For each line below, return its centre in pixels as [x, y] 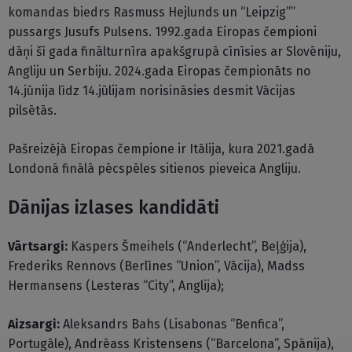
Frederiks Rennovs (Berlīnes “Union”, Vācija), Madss [156, 266]
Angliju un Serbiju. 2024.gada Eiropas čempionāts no [159, 71]
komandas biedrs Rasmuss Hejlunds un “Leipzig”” [152, 13]
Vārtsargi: [38, 247]
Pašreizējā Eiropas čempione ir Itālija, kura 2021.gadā [161, 149]
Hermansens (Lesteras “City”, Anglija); [116, 286]
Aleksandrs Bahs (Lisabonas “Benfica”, [172, 324]
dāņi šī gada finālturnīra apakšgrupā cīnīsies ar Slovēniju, [174, 52]
